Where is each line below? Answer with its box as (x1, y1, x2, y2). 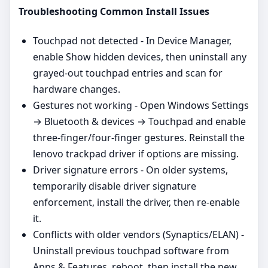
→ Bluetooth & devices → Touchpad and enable (33, 114, 246, 128)
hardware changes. (33, 82, 120, 96)
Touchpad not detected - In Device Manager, (33, 33, 232, 47)
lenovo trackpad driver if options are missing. (33, 147, 239, 160)
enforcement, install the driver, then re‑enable (33, 195, 240, 209)
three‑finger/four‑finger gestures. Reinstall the (33, 130, 245, 144)
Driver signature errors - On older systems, (33, 163, 228, 176)
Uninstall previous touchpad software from (33, 243, 229, 257)
